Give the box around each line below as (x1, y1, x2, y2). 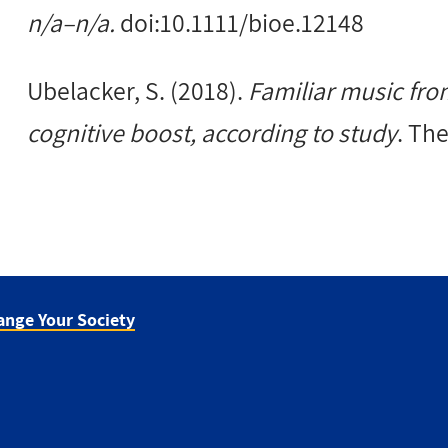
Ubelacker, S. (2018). (27, 73, 249, 107)
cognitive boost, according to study (27, 115, 398, 149)
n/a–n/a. (27, 6, 121, 40)
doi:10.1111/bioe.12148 (120, 6, 370, 40)
